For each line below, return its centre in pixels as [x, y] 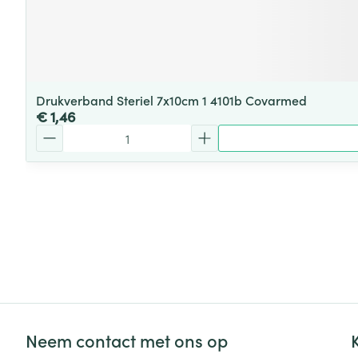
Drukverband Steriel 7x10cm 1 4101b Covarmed [171, 100]
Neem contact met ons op [127, 340]
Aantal [54, 132]
